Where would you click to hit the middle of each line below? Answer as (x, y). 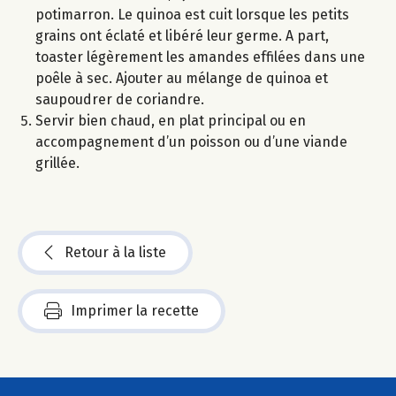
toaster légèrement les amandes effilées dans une (200, 57)
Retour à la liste (115, 253)
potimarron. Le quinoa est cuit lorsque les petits (192, 15)
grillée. (57, 164)
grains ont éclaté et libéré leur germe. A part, (182, 36)
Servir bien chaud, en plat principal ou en (171, 121)
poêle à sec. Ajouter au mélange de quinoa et (182, 79)
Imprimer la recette (135, 311)
